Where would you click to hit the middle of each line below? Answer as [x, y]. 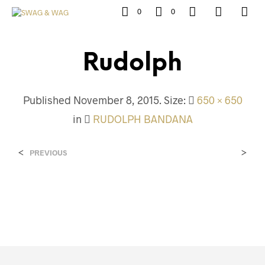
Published [48, 100]
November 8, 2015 [116, 100]
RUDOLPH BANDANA [143, 119]
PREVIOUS [48, 153]
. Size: [173, 100]
